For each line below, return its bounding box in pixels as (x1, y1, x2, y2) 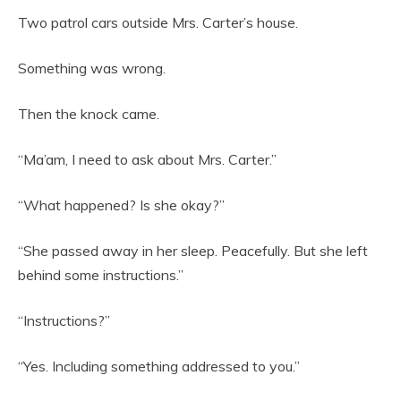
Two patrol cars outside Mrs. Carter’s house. (18, 13, 298, 32)
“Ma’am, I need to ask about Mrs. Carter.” (18, 150, 277, 169)
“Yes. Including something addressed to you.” (18, 357, 300, 376)
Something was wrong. (18, 59, 166, 78)
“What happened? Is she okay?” (18, 196, 225, 215)
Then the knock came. (18, 105, 159, 124)
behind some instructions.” (18, 266, 183, 285)
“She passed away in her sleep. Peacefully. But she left (18, 242, 368, 260)
